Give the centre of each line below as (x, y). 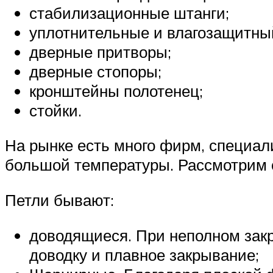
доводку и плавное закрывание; (144, 254)
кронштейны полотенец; (116, 90)
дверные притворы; (100, 51)
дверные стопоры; (95, 71)
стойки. (55, 110)
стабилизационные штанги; (129, 12)
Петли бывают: (59, 200)
